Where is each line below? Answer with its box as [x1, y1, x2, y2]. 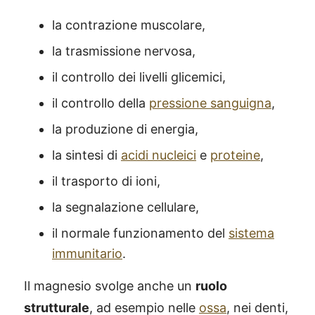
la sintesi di [52, 148, 121, 162]
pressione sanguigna [149, 96, 271, 110]
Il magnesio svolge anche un [24, 278, 195, 293]
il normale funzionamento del [52, 226, 229, 240]
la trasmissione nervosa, [52, 44, 195, 58]
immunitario [52, 246, 122, 261]
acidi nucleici [121, 148, 196, 162]
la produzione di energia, [52, 122, 198, 136]
